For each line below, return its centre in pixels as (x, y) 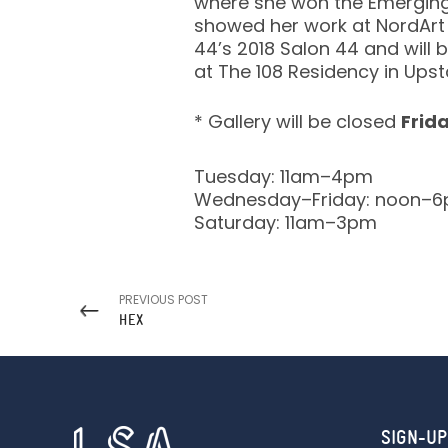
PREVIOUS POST (163, 300)
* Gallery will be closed (297, 122)
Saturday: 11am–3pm (285, 223)
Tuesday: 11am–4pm (283, 177)
